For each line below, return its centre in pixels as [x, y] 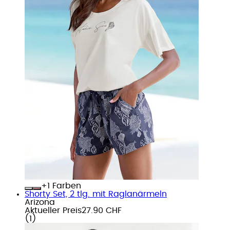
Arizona [40, 202]
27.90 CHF [102, 210]
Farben [65, 186]
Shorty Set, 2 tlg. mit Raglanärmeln [96, 194]
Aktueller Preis [53, 210]
